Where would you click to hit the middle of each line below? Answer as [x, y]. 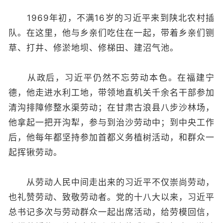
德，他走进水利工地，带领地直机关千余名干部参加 [111, 93]
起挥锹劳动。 [35, 152]
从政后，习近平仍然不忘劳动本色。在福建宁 [111, 78]
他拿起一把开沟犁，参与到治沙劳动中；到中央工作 [111, 122]
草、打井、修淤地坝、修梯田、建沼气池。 [94, 48]
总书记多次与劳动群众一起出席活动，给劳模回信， [111, 212]
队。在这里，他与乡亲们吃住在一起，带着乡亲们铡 [111, 33]
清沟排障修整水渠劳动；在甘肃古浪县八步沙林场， [111, 108]
